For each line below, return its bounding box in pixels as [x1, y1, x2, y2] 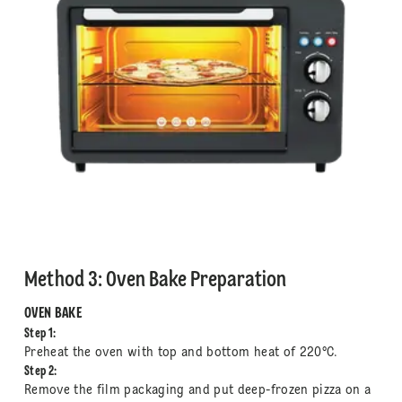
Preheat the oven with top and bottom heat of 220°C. [23, 345, 338, 359]
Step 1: [23, 327, 57, 340]
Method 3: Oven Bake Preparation [23, 269, 286, 292]
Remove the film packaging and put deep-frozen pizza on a [23, 383, 371, 397]
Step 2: [23, 364, 57, 378]
